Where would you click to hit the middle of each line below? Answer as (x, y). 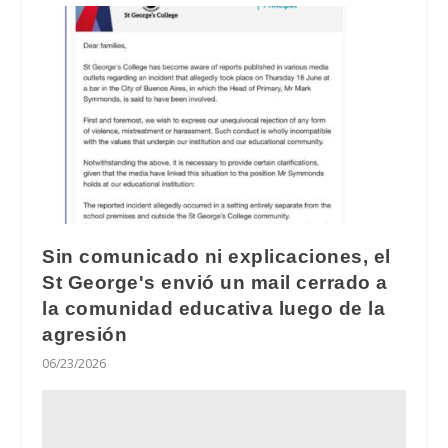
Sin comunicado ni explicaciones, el (216, 256)
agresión (85, 334)
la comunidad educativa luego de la (214, 308)
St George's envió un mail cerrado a (215, 282)
